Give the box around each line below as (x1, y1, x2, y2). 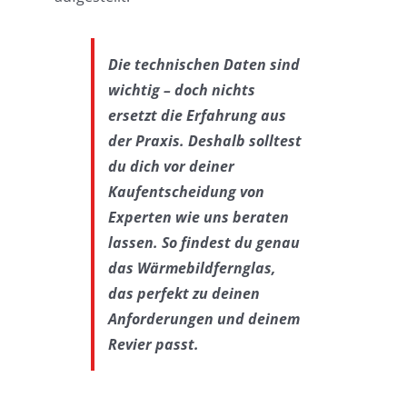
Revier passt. (107, 333, 199, 354)
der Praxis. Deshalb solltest (107, 130, 302, 151)
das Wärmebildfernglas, (107, 257, 276, 278)
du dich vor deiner (107, 155, 234, 176)
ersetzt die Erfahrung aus (107, 104, 286, 125)
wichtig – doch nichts (107, 79, 255, 100)
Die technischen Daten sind (107, 54, 300, 74)
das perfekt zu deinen (107, 283, 260, 303)
